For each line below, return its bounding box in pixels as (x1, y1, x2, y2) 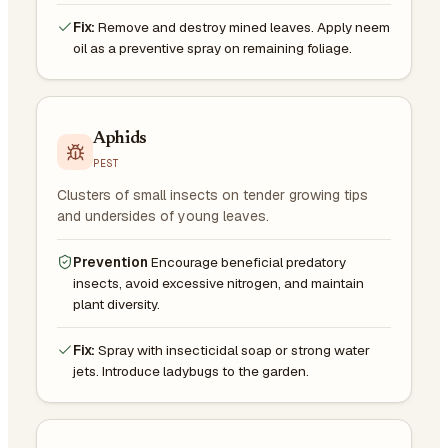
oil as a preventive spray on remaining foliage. (73, 38, 352, 57)
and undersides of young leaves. (57, 206, 269, 225)
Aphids (93, 130, 147, 148)
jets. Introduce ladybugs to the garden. (73, 361, 309, 380)
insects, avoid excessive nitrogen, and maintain (73, 273, 364, 292)
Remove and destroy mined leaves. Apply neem (98, 17, 390, 36)
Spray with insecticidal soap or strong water (98, 340, 370, 359)
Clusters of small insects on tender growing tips (57, 185, 368, 204)
